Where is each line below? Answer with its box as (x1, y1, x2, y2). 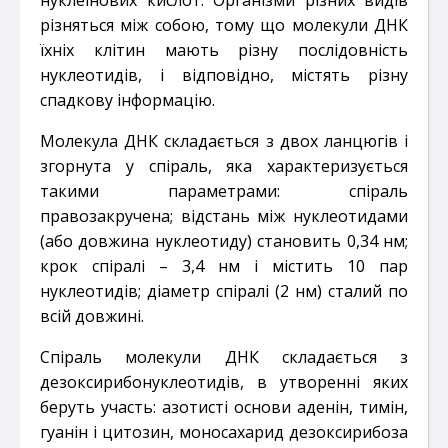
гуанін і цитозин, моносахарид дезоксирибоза (40, 420, 408, 443)
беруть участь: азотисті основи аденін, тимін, (40, 395, 408, 418)
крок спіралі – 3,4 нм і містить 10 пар (40, 254, 408, 277)
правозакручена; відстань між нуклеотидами (40, 204, 408, 227)
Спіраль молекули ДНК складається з (40, 345, 408, 368)
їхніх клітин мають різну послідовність (40, 38, 408, 61)
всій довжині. (40, 304, 144, 327)
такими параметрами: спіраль (40, 179, 408, 202)
